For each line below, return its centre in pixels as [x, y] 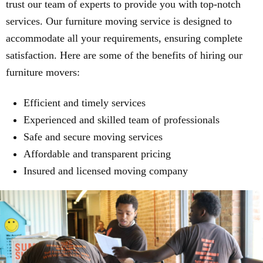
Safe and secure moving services [93, 137]
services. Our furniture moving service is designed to [119, 21]
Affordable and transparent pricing [97, 154]
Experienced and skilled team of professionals [122, 120]
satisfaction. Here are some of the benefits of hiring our [124, 55]
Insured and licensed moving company [106, 171]
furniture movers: [43, 73]
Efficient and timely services [85, 103]
